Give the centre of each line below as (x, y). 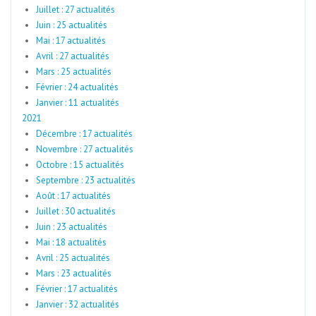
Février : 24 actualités (77, 87)
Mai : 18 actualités (71, 242)
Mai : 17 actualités (71, 41)
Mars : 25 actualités (74, 72)
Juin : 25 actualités (72, 25)
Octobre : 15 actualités (80, 165)
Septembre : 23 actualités (86, 180)
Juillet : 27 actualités (75, 10)
